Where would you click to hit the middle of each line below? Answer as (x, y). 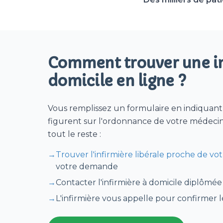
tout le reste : (74, 134)
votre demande (87, 167)
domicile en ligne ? (117, 81)
